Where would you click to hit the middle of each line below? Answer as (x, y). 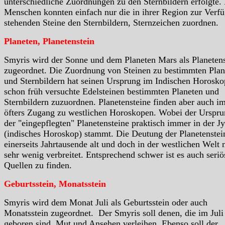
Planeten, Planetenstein (49, 41)
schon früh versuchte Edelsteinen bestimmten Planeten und (111, 91)
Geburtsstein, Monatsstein (55, 184)
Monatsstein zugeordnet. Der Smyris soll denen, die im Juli (114, 213)
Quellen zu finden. (38, 165)
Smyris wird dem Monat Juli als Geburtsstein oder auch (106, 202)
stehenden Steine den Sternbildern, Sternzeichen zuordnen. (111, 22)
